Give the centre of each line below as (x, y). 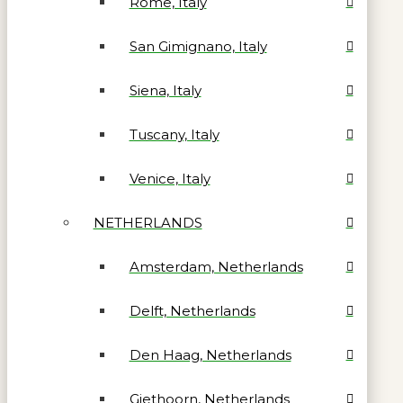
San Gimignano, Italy (198, 46)
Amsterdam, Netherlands (216, 266)
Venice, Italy (170, 178)
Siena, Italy (165, 90)
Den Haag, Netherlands (210, 354)
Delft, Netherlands (192, 310)
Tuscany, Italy (174, 134)
